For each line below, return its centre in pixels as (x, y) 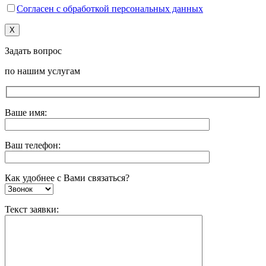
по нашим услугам (42, 71)
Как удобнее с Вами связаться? (67, 178)
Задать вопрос (33, 51)
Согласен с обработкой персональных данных (110, 9)
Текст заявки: (32, 209)
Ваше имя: (26, 112)
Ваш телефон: (33, 145)
